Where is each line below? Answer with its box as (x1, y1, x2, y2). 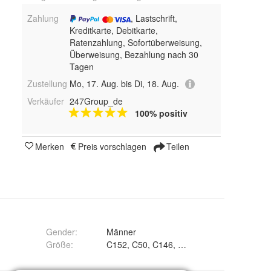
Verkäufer (27, 95, 64, 108)
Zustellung (27, 77, 67, 90)
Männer (106, 226, 136, 238)
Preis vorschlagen (78, 140, 146, 153)
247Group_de (69, 95, 123, 108)
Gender (46, 226, 75, 238)
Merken (35, 140, 64, 153)
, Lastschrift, (130, 12, 177, 24)
